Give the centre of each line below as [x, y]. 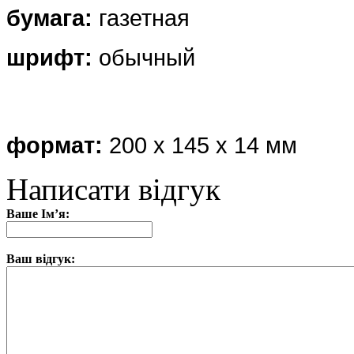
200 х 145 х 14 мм [203, 145]
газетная [144, 17]
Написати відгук [113, 189]
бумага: [53, 17]
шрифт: [53, 57]
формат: [58, 145]
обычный [147, 57]
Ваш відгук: [41, 258]
